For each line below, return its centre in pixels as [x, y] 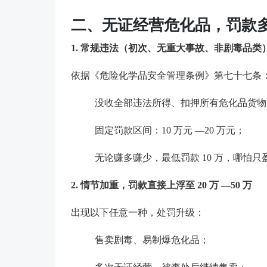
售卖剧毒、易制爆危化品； [152, 240]
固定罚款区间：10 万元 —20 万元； [170, 130]
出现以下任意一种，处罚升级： [137, 212]
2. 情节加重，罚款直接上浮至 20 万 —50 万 [161, 185]
